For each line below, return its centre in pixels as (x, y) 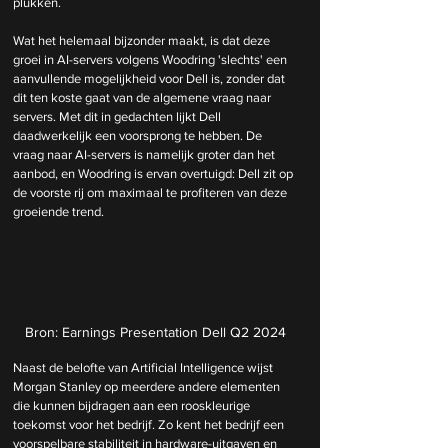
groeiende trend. (58, 211)
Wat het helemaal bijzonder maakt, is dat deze (143, 40)
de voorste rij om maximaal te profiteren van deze (151, 192)
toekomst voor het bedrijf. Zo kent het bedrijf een (150, 424)
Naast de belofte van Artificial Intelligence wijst (144, 367)
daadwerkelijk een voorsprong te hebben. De (139, 135)
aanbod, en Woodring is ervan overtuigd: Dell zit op (154, 173)
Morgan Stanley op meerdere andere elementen (148, 386)
